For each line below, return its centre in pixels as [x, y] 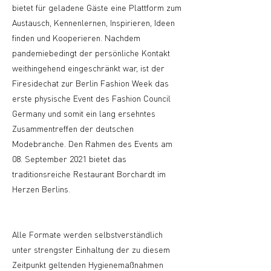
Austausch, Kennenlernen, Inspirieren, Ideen [93, 22]
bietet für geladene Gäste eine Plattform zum [97, 7]
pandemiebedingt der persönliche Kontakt [91, 53]
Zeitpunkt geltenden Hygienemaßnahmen [88, 264]
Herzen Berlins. [41, 189]
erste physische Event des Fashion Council [91, 98]
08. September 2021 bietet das [69, 158]
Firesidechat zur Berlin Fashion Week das [90, 83]
